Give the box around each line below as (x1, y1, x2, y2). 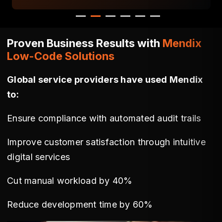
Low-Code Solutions (6, 49, 114, 62)
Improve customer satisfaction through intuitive (6, 136, 206, 147)
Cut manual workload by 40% (6, 175, 132, 186)
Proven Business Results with (6, 36, 163, 50)
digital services (6, 151, 70, 162)
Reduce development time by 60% (6, 199, 153, 210)
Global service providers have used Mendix (6, 74, 203, 85)
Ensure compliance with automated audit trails (6, 112, 201, 123)
